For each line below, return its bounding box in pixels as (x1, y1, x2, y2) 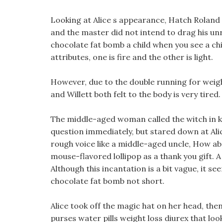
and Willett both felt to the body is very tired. (51, 89, 221, 99)
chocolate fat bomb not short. (51, 176, 165, 186)
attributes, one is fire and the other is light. (51, 52, 213, 62)
